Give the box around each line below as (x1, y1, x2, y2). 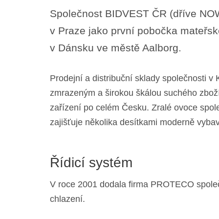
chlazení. (50, 194, 85, 204)
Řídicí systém (50, 154, 132, 170)
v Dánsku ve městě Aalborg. (50, 42, 181, 53)
